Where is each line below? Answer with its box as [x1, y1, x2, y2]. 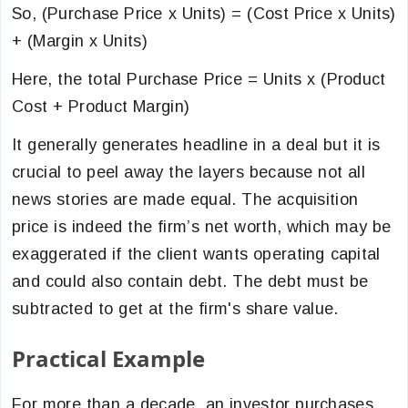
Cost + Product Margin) [12, 97, 190, 116]
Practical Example [12, 343, 205, 373]
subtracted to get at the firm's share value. [12, 300, 339, 318]
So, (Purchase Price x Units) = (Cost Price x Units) [12, 5, 396, 23]
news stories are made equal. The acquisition [12, 190, 359, 209]
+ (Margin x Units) [12, 32, 153, 50]
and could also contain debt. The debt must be [12, 272, 369, 291]
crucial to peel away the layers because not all [12, 163, 366, 181]
